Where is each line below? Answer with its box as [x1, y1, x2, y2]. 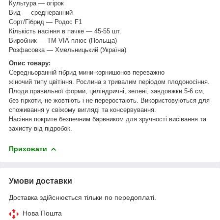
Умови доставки [9, 176, 72, 185]
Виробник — [9, 36, 47, 44]
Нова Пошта [23, 209, 62, 217]
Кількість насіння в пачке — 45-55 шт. [9, 27, 121, 35]
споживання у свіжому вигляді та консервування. [9, 106, 156, 113]
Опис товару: [9, 59, 51, 67]
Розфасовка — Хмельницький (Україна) [9, 46, 126, 54]
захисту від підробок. [9, 124, 72, 132]
